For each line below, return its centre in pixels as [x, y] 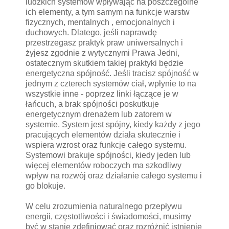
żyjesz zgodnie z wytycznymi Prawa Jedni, [102, 53]
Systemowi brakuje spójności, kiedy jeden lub [108, 155]
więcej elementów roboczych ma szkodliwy [104, 165]
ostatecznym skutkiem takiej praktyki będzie [105, 63]
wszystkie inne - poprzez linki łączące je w [102, 94]
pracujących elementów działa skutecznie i [103, 134]
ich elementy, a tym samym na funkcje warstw [108, 12]
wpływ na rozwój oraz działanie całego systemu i [114, 175]
